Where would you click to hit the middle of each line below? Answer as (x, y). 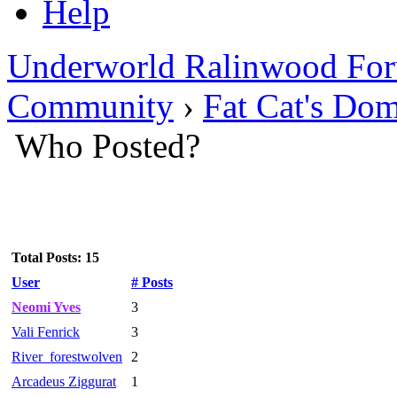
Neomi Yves (46, 307)
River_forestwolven (67, 357)
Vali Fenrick (46, 332)
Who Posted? (108, 146)
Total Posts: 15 (55, 257)
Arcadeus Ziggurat (64, 381)
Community (90, 106)
